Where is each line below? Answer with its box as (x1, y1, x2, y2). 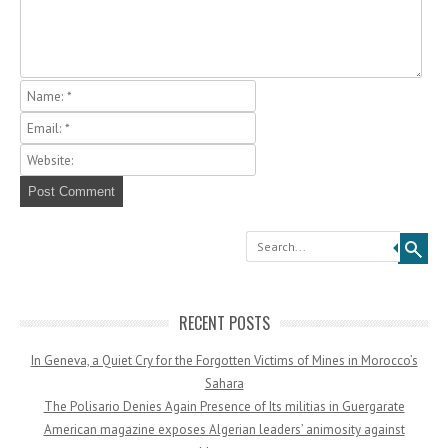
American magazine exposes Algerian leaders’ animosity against (43, 421, 405, 439)
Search (224, 229, 265, 248)
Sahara (204, 375, 244, 393)
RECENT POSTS (178, 311, 270, 336)
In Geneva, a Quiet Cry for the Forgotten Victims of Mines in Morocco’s (30, 352, 418, 370)
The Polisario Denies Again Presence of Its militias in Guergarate (43, 398, 405, 416)
